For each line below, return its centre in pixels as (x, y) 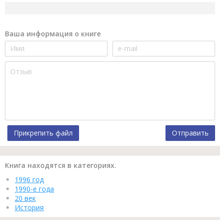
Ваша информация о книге (53, 33)
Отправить (190, 133)
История (29, 207)
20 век (25, 198)
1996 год (29, 179)
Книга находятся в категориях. (61, 165)
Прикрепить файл (43, 133)
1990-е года (34, 189)
